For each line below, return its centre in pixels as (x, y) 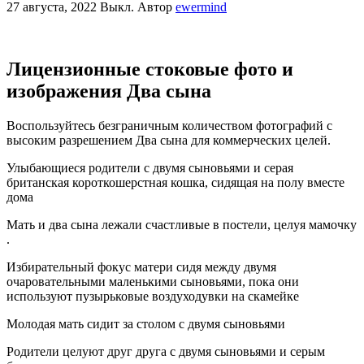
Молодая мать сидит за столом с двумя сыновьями (146, 323)
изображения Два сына (109, 91)
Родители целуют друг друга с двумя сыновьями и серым (166, 351)
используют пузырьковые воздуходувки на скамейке (153, 296)
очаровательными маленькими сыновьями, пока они (153, 281)
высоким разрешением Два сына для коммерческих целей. (169, 140)
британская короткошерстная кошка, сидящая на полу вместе (175, 182)
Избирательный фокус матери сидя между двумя (141, 266)
